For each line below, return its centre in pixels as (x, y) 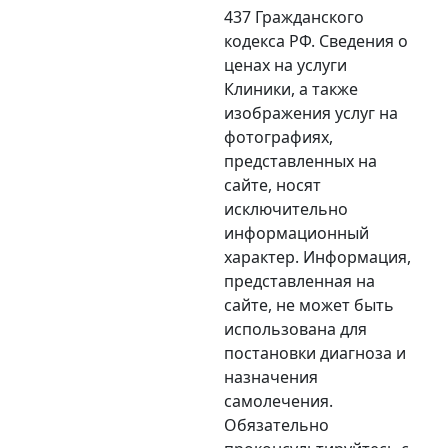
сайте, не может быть (309, 304)
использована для (295, 328)
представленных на (300, 160)
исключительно (286, 208)
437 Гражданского (294, 16)
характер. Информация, (317, 256)
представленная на (299, 280)
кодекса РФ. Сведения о (316, 40)
